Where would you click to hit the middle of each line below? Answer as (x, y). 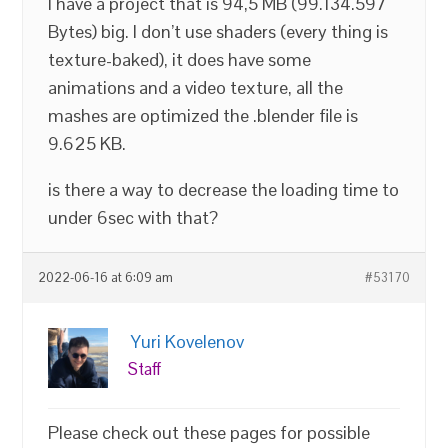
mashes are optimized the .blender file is (203, 115)
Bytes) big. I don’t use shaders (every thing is (218, 31)
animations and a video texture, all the (196, 87)
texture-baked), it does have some (180, 59)
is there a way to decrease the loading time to (224, 189)
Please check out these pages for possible (209, 432)
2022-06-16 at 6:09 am (106, 278)
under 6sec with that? (133, 217)
